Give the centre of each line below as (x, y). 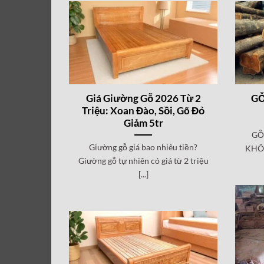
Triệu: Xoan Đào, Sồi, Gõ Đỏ (143, 110)
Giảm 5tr (143, 123)
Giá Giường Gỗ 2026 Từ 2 (143, 98)
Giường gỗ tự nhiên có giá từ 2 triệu (143, 160)
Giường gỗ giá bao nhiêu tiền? (143, 147)
